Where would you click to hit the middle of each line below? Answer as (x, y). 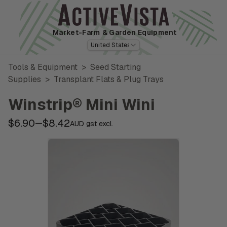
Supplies (25, 79)
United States (110, 45)
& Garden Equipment (139, 32)
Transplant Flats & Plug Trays (109, 79)
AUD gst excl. (91, 124)
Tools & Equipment (43, 67)
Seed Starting (116, 67)
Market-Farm (76, 32)
